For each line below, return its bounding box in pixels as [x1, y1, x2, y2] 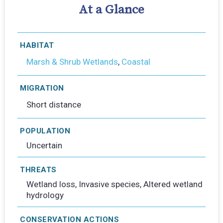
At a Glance [79, 2, 144, 18]
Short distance [26, 100, 81, 110]
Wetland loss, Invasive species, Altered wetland [26, 179, 203, 190]
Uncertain [26, 140, 62, 151]
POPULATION [20, 126, 70, 136]
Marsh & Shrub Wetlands [26, 57, 118, 67]
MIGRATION [20, 84, 64, 93]
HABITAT [20, 41, 54, 50]
